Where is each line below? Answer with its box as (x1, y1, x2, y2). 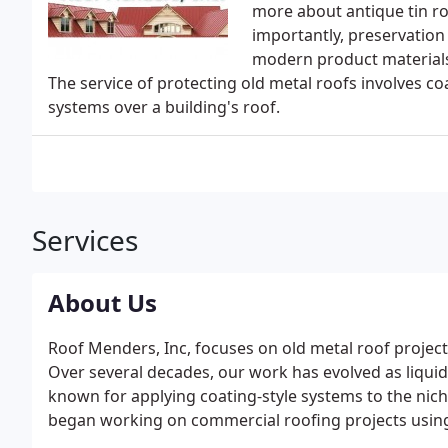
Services (32, 221, 138, 259)
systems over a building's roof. (48, 96, 280, 118)
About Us (48, 286, 157, 319)
